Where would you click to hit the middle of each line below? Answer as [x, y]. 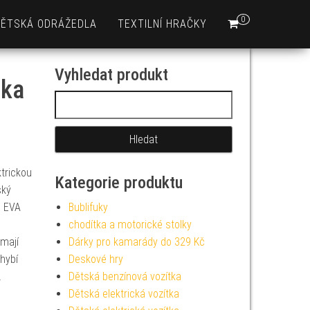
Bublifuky [88, 207]
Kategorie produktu [118, 183]
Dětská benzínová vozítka [125, 276]
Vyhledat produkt [111, 75]
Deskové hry [95, 259]
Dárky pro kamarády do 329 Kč [136, 242]
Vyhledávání [81, 99]
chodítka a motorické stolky [130, 225]
